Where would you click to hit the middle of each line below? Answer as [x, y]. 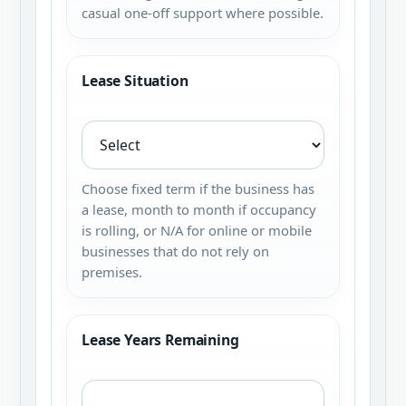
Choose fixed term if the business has [198, 188]
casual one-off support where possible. [203, 13]
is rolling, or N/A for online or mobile [197, 230]
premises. [112, 272]
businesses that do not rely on [175, 251]
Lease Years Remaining [160, 340]
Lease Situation [135, 81]
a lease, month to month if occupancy [199, 209]
